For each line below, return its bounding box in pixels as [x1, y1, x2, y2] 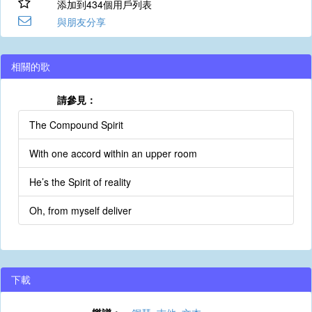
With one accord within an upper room [29, 146, 197, 160]
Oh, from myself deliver [29, 203, 132, 217]
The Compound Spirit [29, 118, 123, 132]
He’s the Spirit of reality [29, 175, 131, 189]
